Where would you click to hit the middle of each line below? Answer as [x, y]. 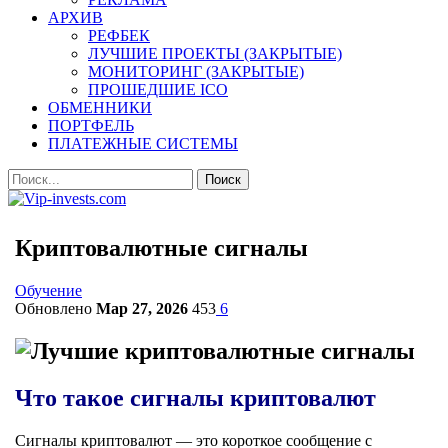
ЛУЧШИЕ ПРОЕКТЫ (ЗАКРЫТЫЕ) [215, 53]
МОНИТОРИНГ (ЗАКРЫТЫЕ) [196, 71]
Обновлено [55, 308]
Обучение [48, 290]
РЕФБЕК [119, 35]
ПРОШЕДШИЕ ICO [158, 89]
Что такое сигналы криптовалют [195, 397]
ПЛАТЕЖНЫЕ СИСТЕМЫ [143, 143]
